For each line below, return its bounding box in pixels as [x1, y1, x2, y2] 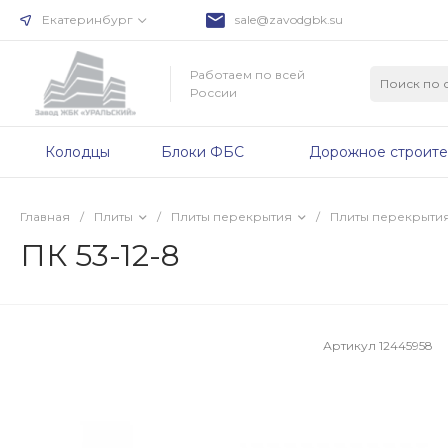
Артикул [323, 337, 380, 353]
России [190, 84, 237, 100]
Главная [20, 209, 70, 224]
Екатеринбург [42, 12, 133, 27]
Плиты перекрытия [171, 209, 292, 224]
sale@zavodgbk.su [235, 12, 343, 27]
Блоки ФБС [160, 142, 244, 161]
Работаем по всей [190, 66, 305, 82]
